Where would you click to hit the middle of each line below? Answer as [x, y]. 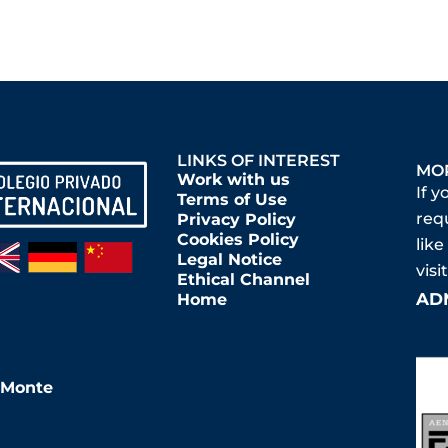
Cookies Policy [237, 239]
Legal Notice [229, 259]
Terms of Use [231, 199]
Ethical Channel [243, 279]
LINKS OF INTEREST [258, 160]
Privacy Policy [236, 219]
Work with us [233, 179]
